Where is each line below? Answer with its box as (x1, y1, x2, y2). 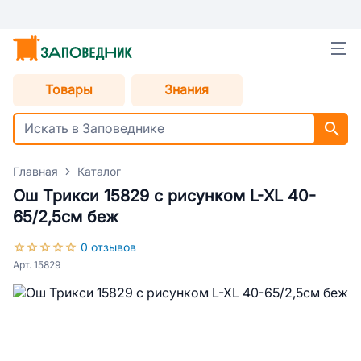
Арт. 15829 (13, 259, 60, 271)
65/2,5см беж (13, 208, 118, 226)
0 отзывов (81, 241, 136, 254)
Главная (13, 165, 58, 178)
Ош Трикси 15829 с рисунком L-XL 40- (13, 187, 316, 205)
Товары (44, 83, 93, 97)
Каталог (77, 165, 121, 178)
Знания (164, 83, 210, 97)
